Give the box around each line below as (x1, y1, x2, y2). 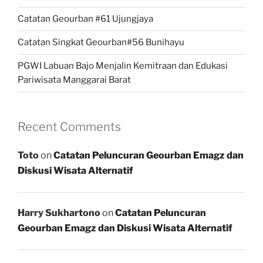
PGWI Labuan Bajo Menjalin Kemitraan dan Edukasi (18, 60, 228, 72)
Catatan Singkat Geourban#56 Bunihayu (18, 37, 184, 48)
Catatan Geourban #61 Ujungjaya (18, 14, 153, 25)
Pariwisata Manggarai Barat (18, 75, 131, 86)
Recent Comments (18, 119, 121, 134)
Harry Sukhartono (18, 207, 100, 219)
